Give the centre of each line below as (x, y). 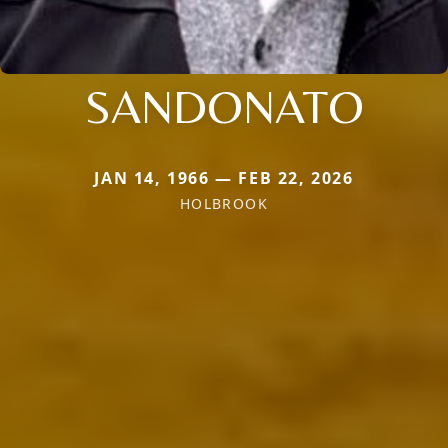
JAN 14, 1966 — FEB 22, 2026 (224, 177)
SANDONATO (224, 105)
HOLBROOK (224, 203)
